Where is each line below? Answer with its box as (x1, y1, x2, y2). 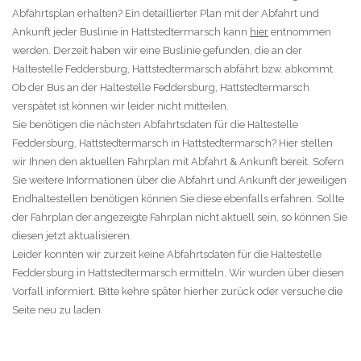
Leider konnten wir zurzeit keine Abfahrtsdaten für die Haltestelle (12, 247, 322, 260)
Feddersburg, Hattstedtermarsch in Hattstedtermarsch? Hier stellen (12, 136, 333, 149)
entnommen (268, 25, 331, 38)
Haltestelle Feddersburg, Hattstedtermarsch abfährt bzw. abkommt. (12, 62, 335, 75)
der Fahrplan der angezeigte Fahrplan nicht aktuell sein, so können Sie (12, 210, 347, 223)
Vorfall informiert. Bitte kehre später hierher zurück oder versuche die (12, 284, 342, 297)
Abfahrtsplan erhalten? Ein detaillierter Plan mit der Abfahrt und (12, 6, 319, 19)
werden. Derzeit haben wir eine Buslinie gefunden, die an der (12, 44, 302, 56)
